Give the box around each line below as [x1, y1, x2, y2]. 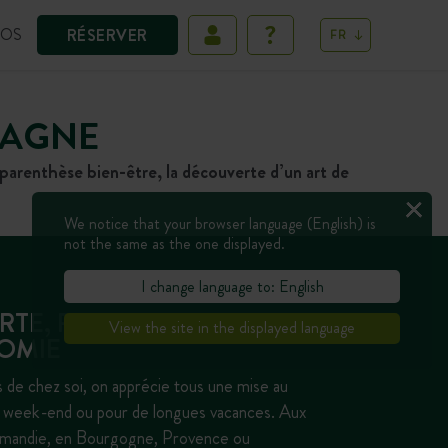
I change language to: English [140, 274, 324, 298]
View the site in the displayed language [109, 316, 355, 340]
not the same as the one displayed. [64, 232, 285, 256]
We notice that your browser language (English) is [64, 212, 376, 236]
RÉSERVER [66, 23, 148, 47]
